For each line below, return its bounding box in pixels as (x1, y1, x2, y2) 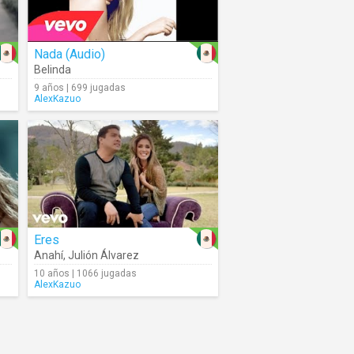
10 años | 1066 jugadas (34, 268, 137, 279)
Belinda (34, 63, 71, 76)
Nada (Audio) (34, 47, 105, 62)
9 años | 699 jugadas (34, 82, 126, 93)
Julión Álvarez (68, 249, 139, 262)
